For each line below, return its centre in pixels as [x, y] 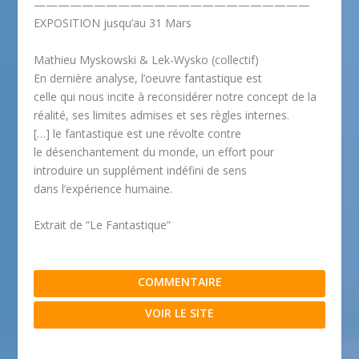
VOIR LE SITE [179, 313]
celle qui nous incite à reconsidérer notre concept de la [175, 96]
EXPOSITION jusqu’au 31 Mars [113, 23]
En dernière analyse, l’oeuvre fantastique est [148, 78]
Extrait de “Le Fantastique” [103, 224]
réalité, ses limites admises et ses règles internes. [162, 115]
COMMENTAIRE [179, 281]
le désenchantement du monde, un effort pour [154, 151]
